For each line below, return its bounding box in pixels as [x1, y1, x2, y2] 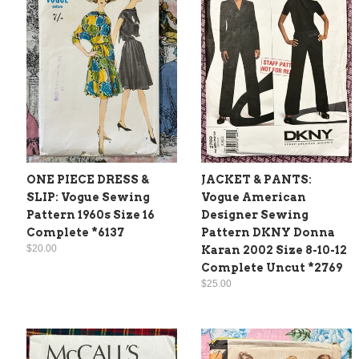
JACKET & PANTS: [201, 173, 312, 187]
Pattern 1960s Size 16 [26, 208, 155, 222]
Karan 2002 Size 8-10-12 [201, 244, 347, 257]
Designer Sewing [201, 208, 309, 222]
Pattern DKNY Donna [201, 226, 335, 240]
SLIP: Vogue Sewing [26, 191, 150, 204]
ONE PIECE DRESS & [26, 173, 149, 187]
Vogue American [201, 191, 306, 204]
